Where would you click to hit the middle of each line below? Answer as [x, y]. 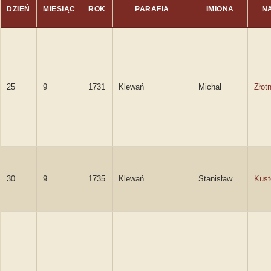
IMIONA [220, 9]
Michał [210, 87]
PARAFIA [152, 9]
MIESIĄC [59, 9]
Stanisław [215, 179]
